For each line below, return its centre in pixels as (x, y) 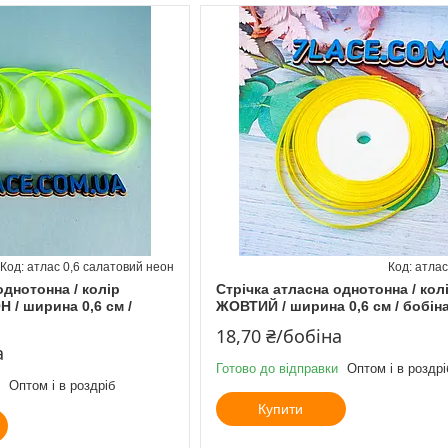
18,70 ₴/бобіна (278, 335)
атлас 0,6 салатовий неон (100, 266)
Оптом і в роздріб (62, 385)
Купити (281, 408)
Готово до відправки (276, 368)
